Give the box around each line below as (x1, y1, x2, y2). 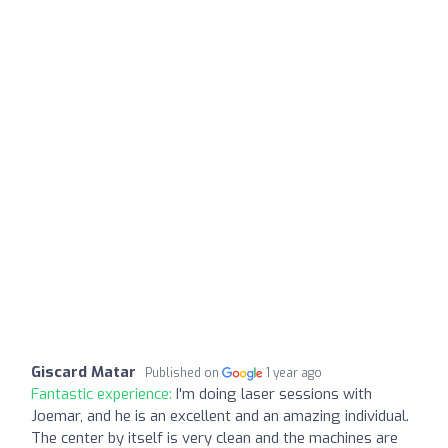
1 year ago (266, 364, 323, 381)
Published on (145, 364, 222, 381)
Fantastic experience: (31, 383, 176, 404)
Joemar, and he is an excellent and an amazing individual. (31, 405, 409, 426)
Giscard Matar (31, 361, 136, 382)
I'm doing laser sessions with (176, 383, 372, 404)
